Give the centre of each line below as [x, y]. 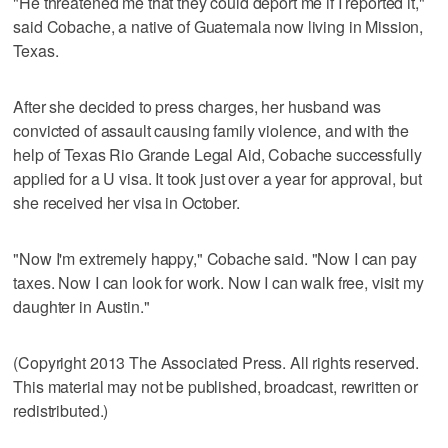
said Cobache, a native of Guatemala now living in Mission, [218, 26]
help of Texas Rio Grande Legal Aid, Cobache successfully [217, 154]
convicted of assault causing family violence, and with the [211, 130]
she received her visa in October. [126, 202]
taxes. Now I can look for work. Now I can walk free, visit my [218, 282]
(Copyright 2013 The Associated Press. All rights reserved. [216, 362]
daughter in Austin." [81, 306]
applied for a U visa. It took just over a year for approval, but [217, 178]
